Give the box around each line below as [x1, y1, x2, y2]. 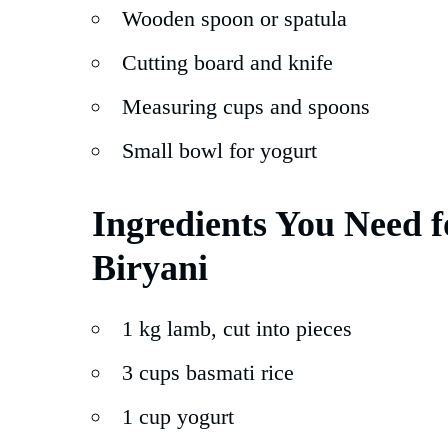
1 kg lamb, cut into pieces [122, 316, 352, 342]
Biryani [92, 248, 208, 289]
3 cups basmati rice [122, 360, 294, 386]
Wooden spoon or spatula [122, 6, 347, 32]
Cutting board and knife [122, 50, 333, 76]
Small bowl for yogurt [122, 138, 317, 164]
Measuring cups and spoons [122, 94, 370, 120]
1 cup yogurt [122, 404, 234, 430]
